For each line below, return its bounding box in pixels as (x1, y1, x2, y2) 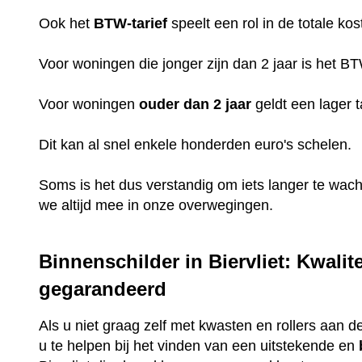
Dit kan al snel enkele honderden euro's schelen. (39, 136, 352, 153)
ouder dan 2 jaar (139, 95, 252, 112)
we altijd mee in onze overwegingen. (39, 196, 274, 213)
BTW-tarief (94, 15, 168, 32)
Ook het (39, 15, 95, 32)
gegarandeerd (39, 277, 167, 300)
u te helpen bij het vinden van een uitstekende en (39, 338, 360, 355)
